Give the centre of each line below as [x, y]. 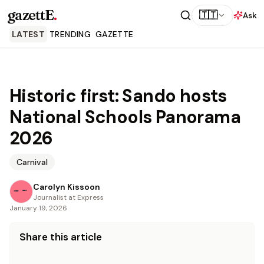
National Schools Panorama [125, 117]
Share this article [61, 237]
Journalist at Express [68, 197]
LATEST [29, 34]
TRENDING [70, 34]
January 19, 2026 [38, 208]
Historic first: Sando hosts [118, 96]
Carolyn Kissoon [67, 187]
